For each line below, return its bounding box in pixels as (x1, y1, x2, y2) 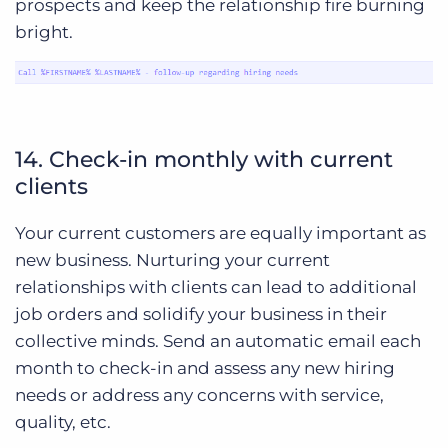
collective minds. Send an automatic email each (15, 330, 421, 351)
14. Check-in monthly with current (15, 145, 393, 173)
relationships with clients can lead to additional (15, 276, 417, 297)
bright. (15, 22, 73, 43)
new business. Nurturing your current (15, 249, 330, 270)
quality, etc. (15, 411, 111, 432)
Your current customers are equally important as (15, 222, 426, 243)
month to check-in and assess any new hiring (15, 357, 395, 378)
